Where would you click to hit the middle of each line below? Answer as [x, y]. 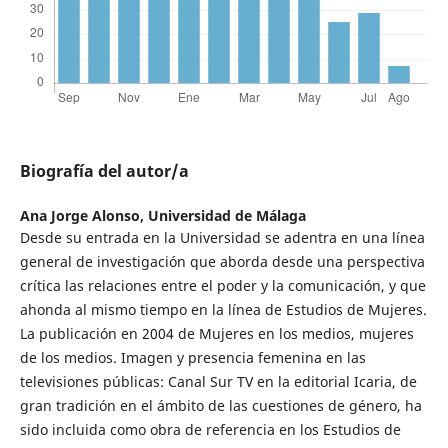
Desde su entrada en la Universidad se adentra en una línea [222, 238]
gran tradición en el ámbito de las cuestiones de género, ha [220, 406]
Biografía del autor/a [104, 171]
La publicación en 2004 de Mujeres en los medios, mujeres [216, 334]
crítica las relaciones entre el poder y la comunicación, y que [222, 286]
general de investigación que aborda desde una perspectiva [222, 262]
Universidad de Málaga [226, 216]
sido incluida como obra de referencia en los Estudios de [210, 430]
